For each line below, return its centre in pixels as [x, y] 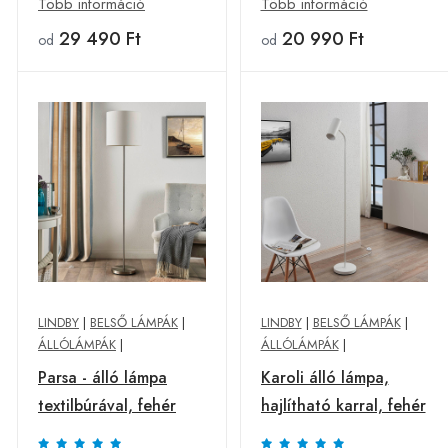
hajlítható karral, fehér [343, 405]
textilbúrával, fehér [107, 405]
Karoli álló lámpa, [324, 377]
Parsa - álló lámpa [102, 377]
